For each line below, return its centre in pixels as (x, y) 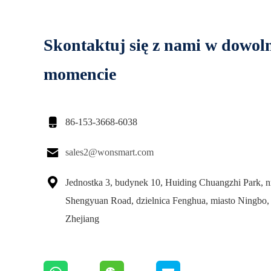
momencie (80, 74)
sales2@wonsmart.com (109, 152)
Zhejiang (82, 219)
